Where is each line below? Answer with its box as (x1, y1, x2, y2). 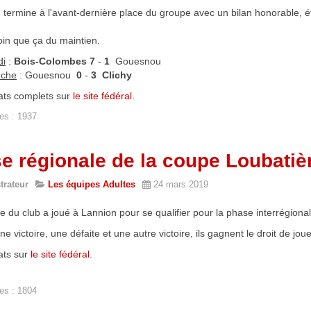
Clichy (102, 69, 132, 81)
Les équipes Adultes (48, 179, 135, 190)
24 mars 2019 (153, 179, 208, 190)
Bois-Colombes (14, 56, 87, 67)
